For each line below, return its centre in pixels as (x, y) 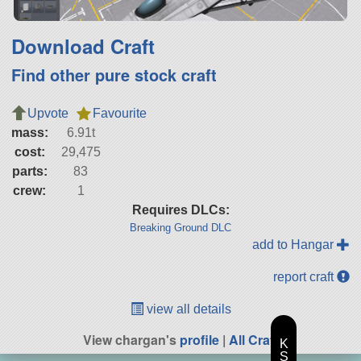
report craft (305, 277)
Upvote (48, 114)
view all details (187, 309)
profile (199, 340)
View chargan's (131, 340)
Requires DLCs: (180, 210)
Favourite (119, 114)
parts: (29, 172)
